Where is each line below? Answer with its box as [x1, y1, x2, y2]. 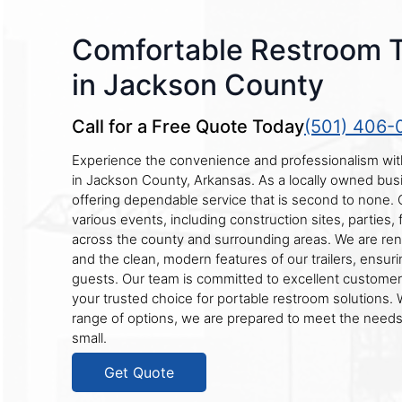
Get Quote [104, 363, 174, 381]
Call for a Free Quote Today [72, 116, 304, 137]
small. [72, 329, 107, 346]
